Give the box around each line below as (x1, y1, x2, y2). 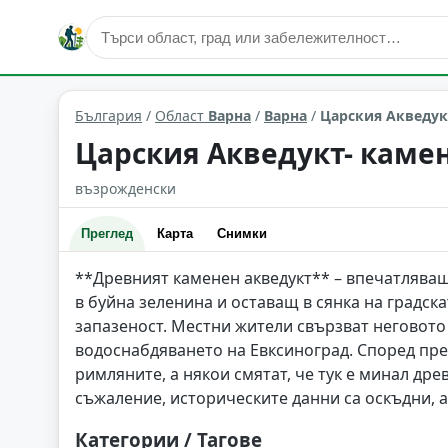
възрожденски (75, 179, 176, 198)
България (75, 106, 142, 125)
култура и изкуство (79, 56, 198, 74)
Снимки (217, 226, 267, 241)
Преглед (81, 226, 133, 241)
